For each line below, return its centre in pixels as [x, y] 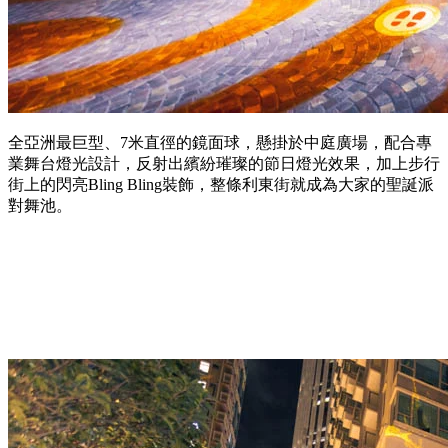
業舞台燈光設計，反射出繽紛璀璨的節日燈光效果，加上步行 [224, 163]
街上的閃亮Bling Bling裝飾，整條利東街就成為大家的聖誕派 [221, 184]
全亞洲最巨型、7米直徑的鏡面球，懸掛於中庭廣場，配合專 [220, 142]
